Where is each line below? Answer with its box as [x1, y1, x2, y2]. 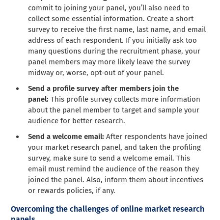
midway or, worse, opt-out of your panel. [28, 68, 165, 78]
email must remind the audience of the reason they [28, 165, 199, 174]
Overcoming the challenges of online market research [11, 204, 205, 214]
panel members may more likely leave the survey [28, 57, 191, 67]
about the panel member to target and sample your [28, 106, 200, 115]
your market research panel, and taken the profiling [28, 143, 201, 152]
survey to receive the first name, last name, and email [28, 25, 206, 34]
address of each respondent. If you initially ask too [28, 36, 197, 45]
